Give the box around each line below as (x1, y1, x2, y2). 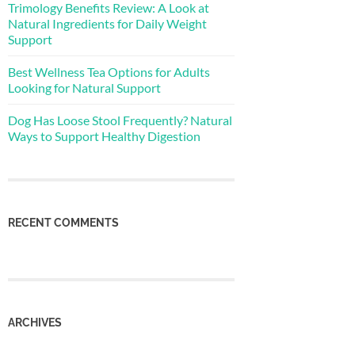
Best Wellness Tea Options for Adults (8, 63, 210, 79)
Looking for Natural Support (8, 79, 161, 95)
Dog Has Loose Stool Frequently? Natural (8, 112, 232, 128)
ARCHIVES (8, 315, 62, 330)
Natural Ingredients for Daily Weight (8, 15, 207, 31)
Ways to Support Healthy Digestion (8, 128, 200, 143)
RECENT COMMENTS (8, 215, 119, 229)
